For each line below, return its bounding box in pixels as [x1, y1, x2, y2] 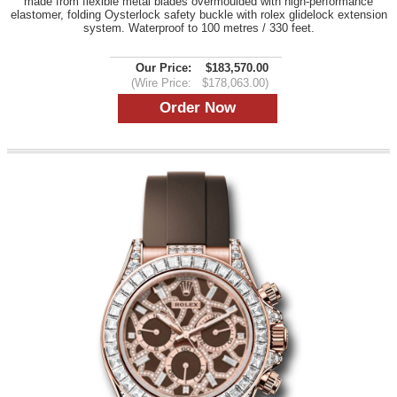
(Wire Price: [131, 75, 191, 90]
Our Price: [136, 60, 191, 74]
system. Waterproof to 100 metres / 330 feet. [82, 20, 315, 35]
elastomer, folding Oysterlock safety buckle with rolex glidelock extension [10, 7, 387, 21]
